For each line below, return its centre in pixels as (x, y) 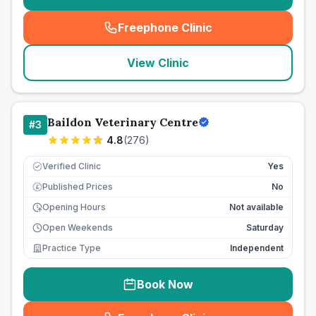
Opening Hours (74, 207)
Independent (257, 248)
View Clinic (158, 63)
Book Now (165, 284)
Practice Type (72, 248)
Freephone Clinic (165, 28)
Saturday (265, 227)
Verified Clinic (72, 166)
